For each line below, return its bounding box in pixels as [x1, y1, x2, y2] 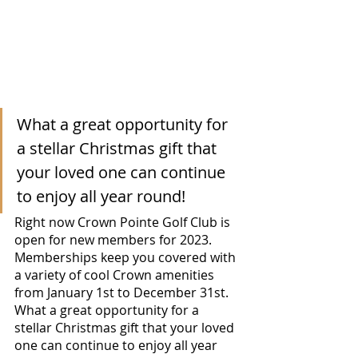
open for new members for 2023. [14, 230, 218, 249]
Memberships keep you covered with [14, 248, 239, 266]
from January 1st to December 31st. [14, 283, 235, 301]
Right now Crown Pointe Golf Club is [14, 213, 233, 231]
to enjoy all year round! [17, 185, 189, 207]
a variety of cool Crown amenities [14, 265, 217, 284]
